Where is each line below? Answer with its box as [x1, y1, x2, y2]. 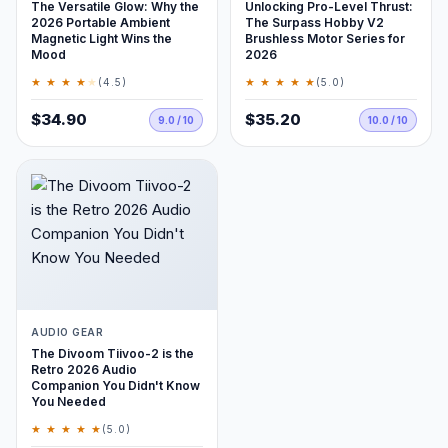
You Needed [31, 394, 106, 409]
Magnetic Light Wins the [31, 31, 172, 46]
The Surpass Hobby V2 [245, 15, 384, 30]
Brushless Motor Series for [245, 31, 405, 46]
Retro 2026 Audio [31, 362, 137, 377]
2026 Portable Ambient [31, 15, 170, 30]
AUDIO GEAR [31, 326, 103, 338]
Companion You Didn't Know [31, 378, 200, 393]
